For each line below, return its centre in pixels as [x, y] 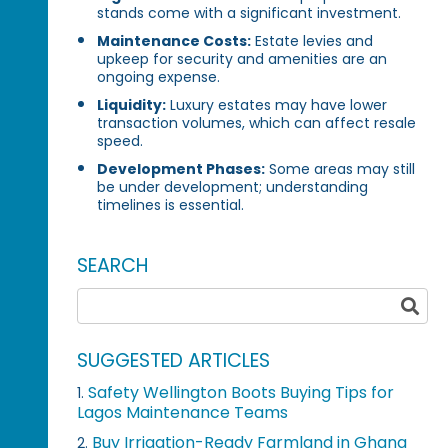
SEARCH [113, 265]
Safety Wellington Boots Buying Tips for [241, 392]
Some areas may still [340, 168]
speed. [120, 140]
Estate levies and [312, 40]
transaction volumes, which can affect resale [257, 122]
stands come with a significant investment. [249, 12]
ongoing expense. [159, 76]
